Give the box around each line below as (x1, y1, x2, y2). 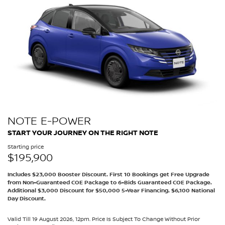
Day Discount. (8, 195, 46, 203)
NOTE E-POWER (8, 115, 91, 128)
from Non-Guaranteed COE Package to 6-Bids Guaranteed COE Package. (8, 179, 212, 187)
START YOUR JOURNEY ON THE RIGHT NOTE (8, 129, 158, 138)
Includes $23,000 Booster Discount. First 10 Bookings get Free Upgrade (8, 171, 209, 179)
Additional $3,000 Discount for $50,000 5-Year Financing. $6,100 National (8, 187, 215, 195)
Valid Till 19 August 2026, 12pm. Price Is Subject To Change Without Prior (8, 216, 200, 223)
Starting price (8, 144, 44, 151)
